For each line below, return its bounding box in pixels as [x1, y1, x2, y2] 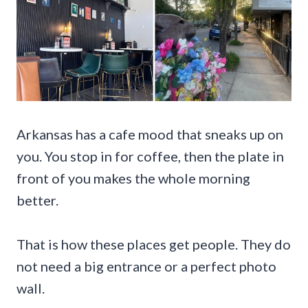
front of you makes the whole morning [16, 169, 250, 186]
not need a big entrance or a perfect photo [16, 257, 276, 274]
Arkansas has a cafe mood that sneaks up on [16, 125, 283, 142]
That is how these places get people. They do [16, 235, 291, 252]
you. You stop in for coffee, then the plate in [16, 147, 284, 164]
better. [16, 191, 58, 208]
